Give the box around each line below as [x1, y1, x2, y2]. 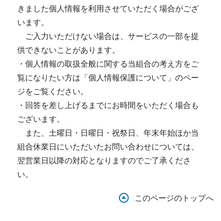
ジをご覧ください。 [17, 85, 88, 97]
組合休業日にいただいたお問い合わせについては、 [17, 141, 199, 152]
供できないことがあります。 [17, 44, 120, 55]
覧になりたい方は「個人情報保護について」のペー [17, 72, 199, 83]
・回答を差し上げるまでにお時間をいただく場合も [17, 99, 199, 110]
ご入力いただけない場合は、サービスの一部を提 [17, 30, 199, 41]
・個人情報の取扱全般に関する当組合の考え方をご [17, 58, 199, 69]
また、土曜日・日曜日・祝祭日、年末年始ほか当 [17, 127, 199, 138]
